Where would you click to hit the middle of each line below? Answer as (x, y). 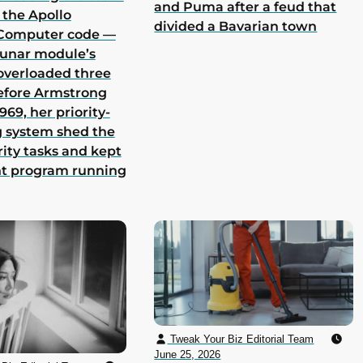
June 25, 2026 (188, 354)
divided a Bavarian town (236, 27)
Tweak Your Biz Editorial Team (241, 339)
